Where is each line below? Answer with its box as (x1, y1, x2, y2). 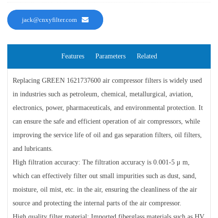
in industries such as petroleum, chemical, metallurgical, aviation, (13, 91, 193, 98)
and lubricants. (13, 145, 53, 153)
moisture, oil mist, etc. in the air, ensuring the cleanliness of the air (13, 186, 197, 194)
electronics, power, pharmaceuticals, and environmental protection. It (13, 104, 203, 112)
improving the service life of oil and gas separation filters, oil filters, (13, 131, 202, 139)
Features (61, 53, 84, 60)
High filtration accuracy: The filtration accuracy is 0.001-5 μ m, (13, 159, 190, 166)
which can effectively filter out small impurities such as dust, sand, (13, 172, 197, 180)
